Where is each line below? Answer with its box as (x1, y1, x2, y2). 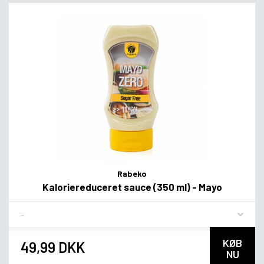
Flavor (20, 203, 45, 215)
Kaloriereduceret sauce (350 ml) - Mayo (42, 180, 222, 193)
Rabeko (117, 168, 147, 179)
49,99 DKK (21, 238, 85, 256)
